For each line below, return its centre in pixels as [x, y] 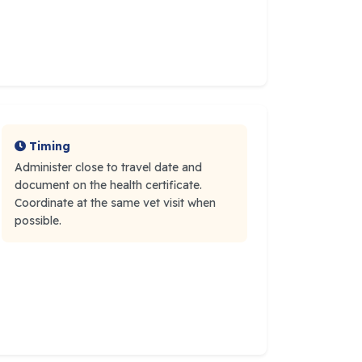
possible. [38, 220]
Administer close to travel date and [108, 167]
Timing [50, 146]
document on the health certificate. [108, 185]
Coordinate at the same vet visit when [115, 202]
